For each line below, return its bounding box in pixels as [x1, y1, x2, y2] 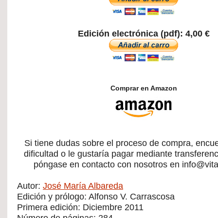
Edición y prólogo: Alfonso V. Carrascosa [17, 192, 175, 201]
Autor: [17, 181, 43, 191]
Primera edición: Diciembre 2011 [17, 202, 144, 212]
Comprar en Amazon [110, 84, 177, 92]
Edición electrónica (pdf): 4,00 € [77, 29, 210, 38]
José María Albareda [43, 181, 123, 191]
